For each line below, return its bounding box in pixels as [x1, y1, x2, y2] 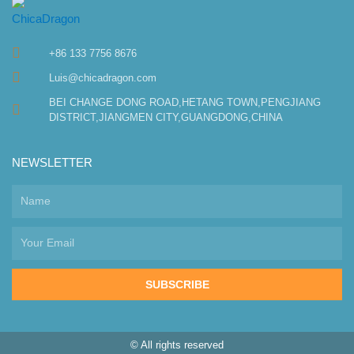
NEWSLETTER [12, 155, 92, 169]
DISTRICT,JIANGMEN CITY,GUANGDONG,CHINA [48, 111, 283, 123]
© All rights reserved [130, 338, 224, 351]
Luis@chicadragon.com [48, 71, 156, 84]
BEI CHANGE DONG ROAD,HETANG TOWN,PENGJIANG [48, 96, 321, 108]
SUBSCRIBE [145, 277, 209, 291]
